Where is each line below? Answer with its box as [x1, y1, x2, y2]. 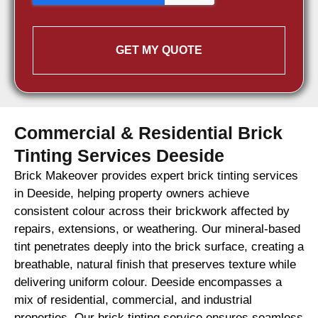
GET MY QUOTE [116, 43, 202, 56]
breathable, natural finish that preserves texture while [14, 257, 296, 271]
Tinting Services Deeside [14, 145, 224, 165]
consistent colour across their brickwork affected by [14, 204, 290, 218]
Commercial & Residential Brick [14, 122, 283, 143]
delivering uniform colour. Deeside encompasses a [14, 275, 282, 289]
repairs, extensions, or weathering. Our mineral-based [14, 221, 300, 236]
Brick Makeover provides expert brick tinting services [14, 168, 298, 182]
